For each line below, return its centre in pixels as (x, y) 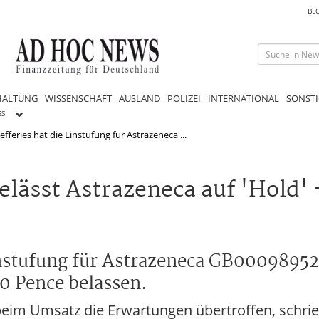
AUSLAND (140, 98)
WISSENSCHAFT (78, 98)
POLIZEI (184, 98)
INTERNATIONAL (244, 98)
